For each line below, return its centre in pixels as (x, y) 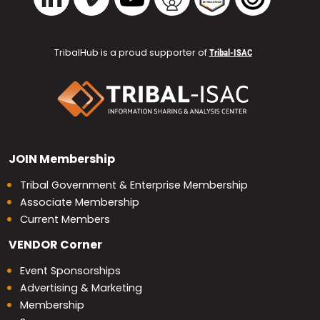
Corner (80, 245)
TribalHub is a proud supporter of (131, 53)
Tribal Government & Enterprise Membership (134, 185)
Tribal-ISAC (230, 53)
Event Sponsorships (70, 271)
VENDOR (33, 245)
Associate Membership (80, 202)
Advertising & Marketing (81, 288)
